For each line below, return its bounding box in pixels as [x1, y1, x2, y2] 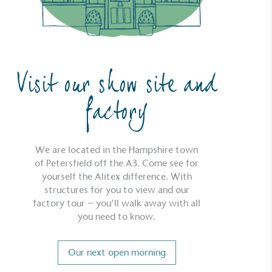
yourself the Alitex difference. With [41, 171, 192, 183]
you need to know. [78, 211, 156, 223]
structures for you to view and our [44, 184, 189, 196]
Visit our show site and [16, 73, 217, 98]
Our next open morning [67, 246, 166, 259]
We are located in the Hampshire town [35, 144, 199, 156]
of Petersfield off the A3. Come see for [35, 157, 199, 169]
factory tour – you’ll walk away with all [33, 197, 201, 209]
